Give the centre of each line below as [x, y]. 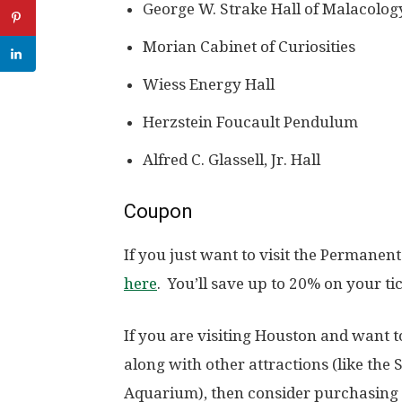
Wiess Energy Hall [209, 85]
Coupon [158, 212]
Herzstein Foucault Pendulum [250, 122]
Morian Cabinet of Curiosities [249, 47]
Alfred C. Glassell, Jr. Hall [232, 160]
